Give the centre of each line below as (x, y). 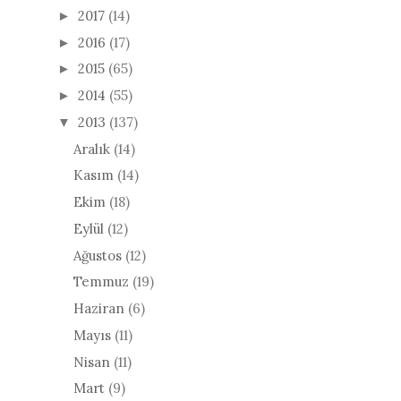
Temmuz (101, 282)
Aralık (92, 149)
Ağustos (98, 255)
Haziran (99, 308)
